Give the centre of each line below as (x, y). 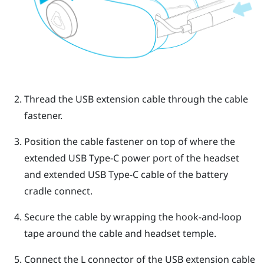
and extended (56, 174)
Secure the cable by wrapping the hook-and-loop (133, 217)
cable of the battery (183, 174)
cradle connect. (58, 191)
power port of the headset (179, 158)
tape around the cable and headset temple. (120, 233)
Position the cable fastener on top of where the (129, 141)
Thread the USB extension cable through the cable (136, 99)
